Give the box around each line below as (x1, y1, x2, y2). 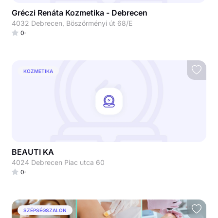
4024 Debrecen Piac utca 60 (12, 158, 105, 166)
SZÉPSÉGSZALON (23, 207, 67, 213)
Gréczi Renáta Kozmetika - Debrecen (12, 8, 147, 18)
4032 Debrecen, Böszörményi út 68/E (12, 19, 132, 27)
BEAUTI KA (12, 147, 54, 157)
